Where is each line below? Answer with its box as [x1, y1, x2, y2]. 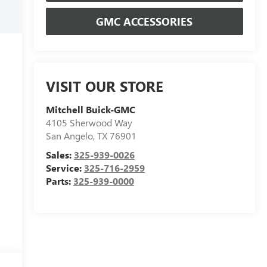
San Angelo [45, 129, 93, 142]
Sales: [45, 148, 74, 162]
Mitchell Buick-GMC [45, 103, 135, 116]
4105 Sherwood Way [45, 116, 132, 129]
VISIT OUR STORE [45, 76, 163, 96]
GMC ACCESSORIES [96, 14, 193, 29]
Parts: [45, 175, 73, 188]
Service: [45, 162, 84, 175]
